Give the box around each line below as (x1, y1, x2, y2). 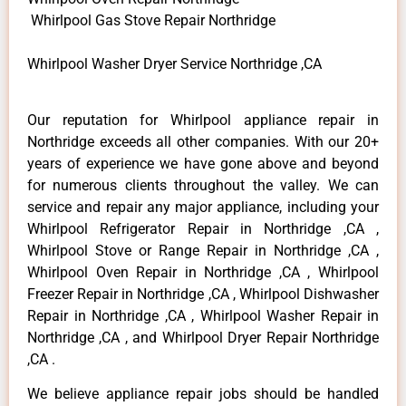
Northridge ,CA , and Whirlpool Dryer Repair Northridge (27, 328, 379, 346)
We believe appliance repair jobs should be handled (27, 385, 379, 403)
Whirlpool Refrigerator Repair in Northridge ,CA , (27, 219, 379, 237)
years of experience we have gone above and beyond (27, 154, 379, 172)
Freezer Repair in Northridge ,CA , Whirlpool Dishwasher (27, 285, 379, 303)
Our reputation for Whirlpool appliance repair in (27, 111, 379, 129)
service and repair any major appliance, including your (27, 198, 379, 216)
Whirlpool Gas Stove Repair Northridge (27, 11, 275, 29)
